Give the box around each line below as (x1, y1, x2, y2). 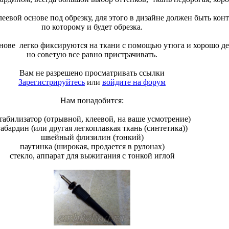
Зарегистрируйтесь (18, 78, 85, 87)
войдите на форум (102, 78, 166, 87)
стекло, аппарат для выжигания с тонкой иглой (9, 151, 175, 161)
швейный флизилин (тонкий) (40, 133, 144, 142)
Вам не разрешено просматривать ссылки (19, 68, 165, 78)
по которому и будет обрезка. (41, 22, 143, 32)
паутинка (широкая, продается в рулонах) (19, 142, 165, 151)
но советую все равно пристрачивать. (27, 50, 157, 59)
